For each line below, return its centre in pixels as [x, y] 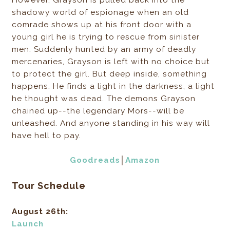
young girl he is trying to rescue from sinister [106, 37]
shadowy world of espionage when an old [101, 13]
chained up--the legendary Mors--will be [98, 111]
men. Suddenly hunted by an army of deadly [104, 50]
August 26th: [40, 212]
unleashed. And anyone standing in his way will [111, 123]
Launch [28, 224]
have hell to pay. [47, 136]
